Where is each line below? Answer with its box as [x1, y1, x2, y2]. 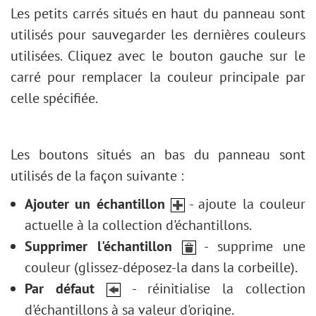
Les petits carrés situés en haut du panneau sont [11, 4, 305, 23]
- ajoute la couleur [184, 195, 306, 213]
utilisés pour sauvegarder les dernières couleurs [11, 25, 305, 44]
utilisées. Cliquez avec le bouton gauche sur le [11, 47, 305, 65]
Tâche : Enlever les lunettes [22, 54, 186, 73]
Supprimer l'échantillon [25, 237, 172, 255]
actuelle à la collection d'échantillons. [25, 216, 252, 234]
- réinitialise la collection [121, 279, 306, 298]
